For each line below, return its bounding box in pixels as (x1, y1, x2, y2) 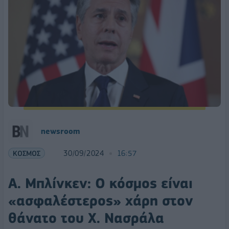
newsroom (41, 127, 80, 136)
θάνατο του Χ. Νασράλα (8, 210, 164, 227)
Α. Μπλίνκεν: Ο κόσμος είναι (8, 175, 193, 192)
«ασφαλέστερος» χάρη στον (8, 192, 193, 210)
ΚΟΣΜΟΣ (13, 149, 40, 158)
